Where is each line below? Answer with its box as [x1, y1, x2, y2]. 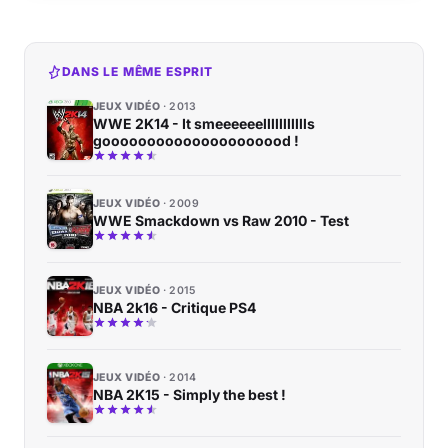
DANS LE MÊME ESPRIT [62, 63, 213, 79]
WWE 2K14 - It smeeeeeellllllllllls [93, 114, 315, 132]
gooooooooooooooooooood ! [93, 131, 299, 149]
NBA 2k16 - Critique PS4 [93, 298, 256, 316]
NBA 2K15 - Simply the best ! [93, 385, 286, 403]
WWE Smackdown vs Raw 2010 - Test [93, 211, 349, 229]
